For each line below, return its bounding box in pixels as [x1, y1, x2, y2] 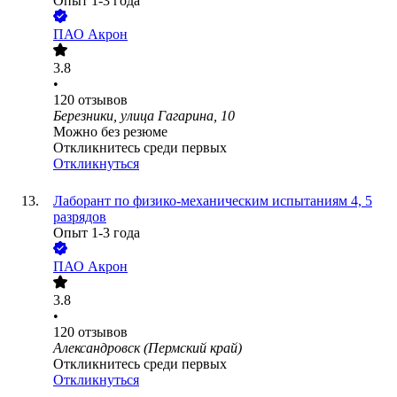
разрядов [53, 209, 106, 225]
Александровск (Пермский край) [53, 340, 242, 356]
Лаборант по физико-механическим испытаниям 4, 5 [53, 193, 372, 209]
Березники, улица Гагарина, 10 [53, 108, 235, 124]
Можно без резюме [53, 124, 167, 140]
